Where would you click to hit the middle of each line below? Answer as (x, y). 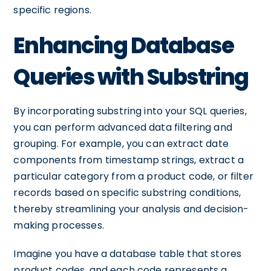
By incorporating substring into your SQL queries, (130, 111)
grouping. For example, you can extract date (121, 144)
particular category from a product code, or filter (133, 176)
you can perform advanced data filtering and (123, 127)
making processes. (59, 225)
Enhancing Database (124, 46)
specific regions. (52, 10)
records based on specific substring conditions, (127, 193)
